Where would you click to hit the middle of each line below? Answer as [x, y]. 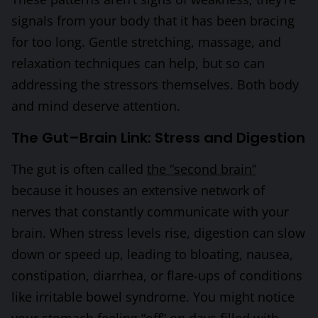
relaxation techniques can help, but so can [138, 63]
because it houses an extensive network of [138, 190]
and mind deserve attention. [96, 105]
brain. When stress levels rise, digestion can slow [158, 232]
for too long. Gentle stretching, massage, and [146, 42]
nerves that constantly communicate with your [150, 211]
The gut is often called [79, 169]
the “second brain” [202, 169]
